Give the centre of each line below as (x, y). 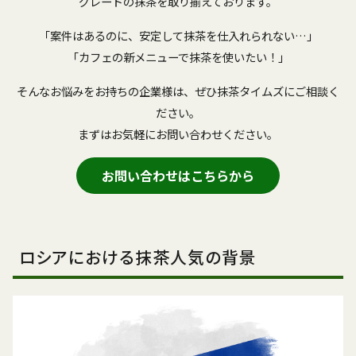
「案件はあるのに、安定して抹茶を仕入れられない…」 (178, 36)
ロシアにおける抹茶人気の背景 (138, 257)
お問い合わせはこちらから (178, 176)
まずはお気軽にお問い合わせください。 (178, 134)
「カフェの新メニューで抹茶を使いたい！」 (178, 57)
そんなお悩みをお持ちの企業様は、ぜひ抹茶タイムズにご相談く (178, 91)
